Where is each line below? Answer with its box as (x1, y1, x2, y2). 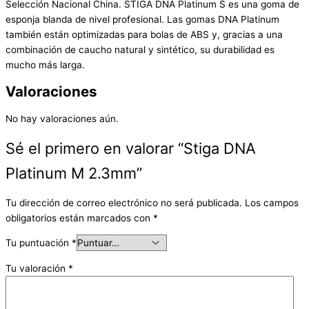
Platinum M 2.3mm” (6, 163, 142, 182)
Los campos (245, 197, 299, 208)
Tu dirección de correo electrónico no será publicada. (6, 197, 242, 208)
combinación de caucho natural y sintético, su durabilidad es (6, 44, 275, 56)
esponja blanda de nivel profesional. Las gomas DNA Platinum (6, 14, 279, 26)
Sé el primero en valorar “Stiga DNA (6, 139, 256, 157)
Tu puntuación (6, 237, 72, 249)
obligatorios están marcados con (6, 212, 153, 223)
